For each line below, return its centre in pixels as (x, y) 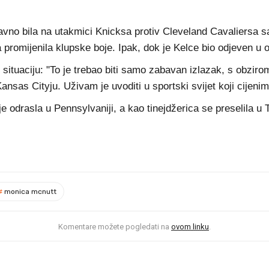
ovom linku (190, 227)
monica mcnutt (29, 192)
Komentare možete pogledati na (115, 227)
